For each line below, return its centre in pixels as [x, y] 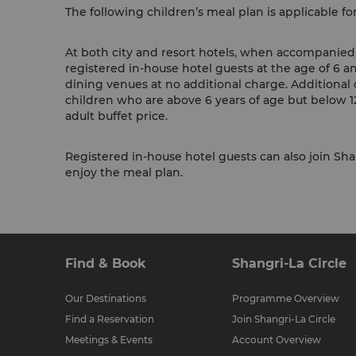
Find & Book [106, 263]
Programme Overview [286, 298]
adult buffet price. [116, 116]
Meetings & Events [109, 340]
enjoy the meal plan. [124, 172]
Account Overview [277, 340]
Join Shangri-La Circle [284, 319]
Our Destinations [106, 298]
